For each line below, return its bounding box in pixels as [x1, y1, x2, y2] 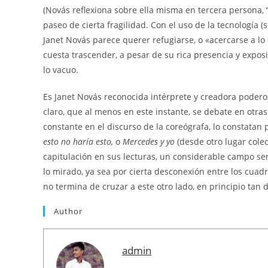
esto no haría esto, [43, 135, 113, 147]
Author [54, 205, 83, 217]
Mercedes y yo [123, 135, 175, 147]
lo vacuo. [43, 63, 78, 75]
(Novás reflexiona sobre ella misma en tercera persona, [43, 4, 266, 16]
